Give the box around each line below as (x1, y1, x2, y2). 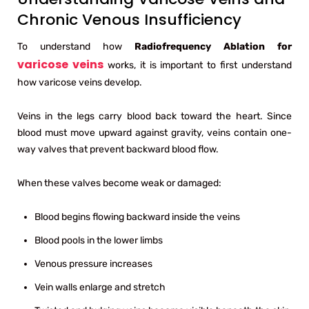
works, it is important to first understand (103, 59, 292, 71)
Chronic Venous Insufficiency (17, 8, 241, 30)
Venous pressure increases (34, 257, 152, 270)
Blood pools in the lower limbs (34, 234, 163, 246)
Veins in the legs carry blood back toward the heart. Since (17, 110, 292, 122)
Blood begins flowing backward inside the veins (34, 210, 240, 223)
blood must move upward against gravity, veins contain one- (17, 126, 292, 139)
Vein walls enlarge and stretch (34, 281, 166, 293)
